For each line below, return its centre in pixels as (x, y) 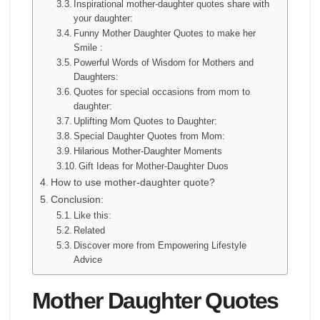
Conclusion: (77, 200)
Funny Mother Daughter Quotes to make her (165, 34)
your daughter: (104, 19)
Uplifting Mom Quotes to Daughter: (146, 121)
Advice (88, 260)
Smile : (89, 48)
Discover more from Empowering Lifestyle (160, 246)
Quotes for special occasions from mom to (162, 92)
